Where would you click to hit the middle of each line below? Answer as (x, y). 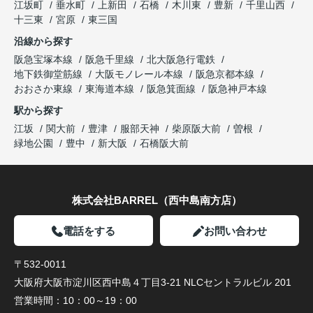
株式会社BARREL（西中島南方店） (156, 201)
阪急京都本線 (226, 74)
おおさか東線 (45, 89)
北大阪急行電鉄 (182, 60)
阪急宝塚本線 (45, 60)
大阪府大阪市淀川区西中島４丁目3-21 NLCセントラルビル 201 (153, 283)
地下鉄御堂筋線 (50, 74)
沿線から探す (43, 42)
